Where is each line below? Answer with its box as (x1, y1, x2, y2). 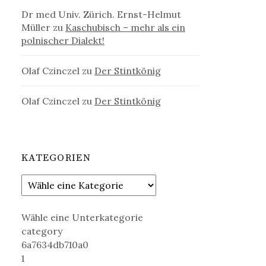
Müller (21, 21, 51, 33)
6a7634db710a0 (21, 239, 89, 251)
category (21, 225, 63, 237)
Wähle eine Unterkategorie (21, 211, 144, 224)
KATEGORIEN (21, 151, 91, 164)
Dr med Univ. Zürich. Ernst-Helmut (21, 8, 182, 20)
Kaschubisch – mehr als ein (65, 21, 186, 33)
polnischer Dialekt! (21, 34, 105, 46)
